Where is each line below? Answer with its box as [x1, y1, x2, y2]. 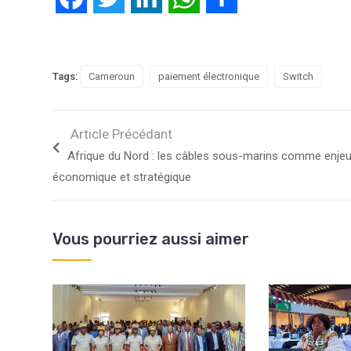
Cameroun [89, 71, 135, 83]
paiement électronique [158, 71, 259, 83]
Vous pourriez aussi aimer [52, 230, 249, 249]
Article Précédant [71, 126, 172, 143]
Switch [283, 71, 313, 83]
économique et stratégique [52, 170, 191, 185]
